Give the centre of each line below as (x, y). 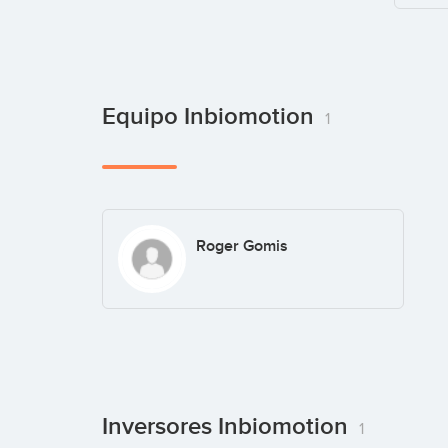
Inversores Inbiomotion (228, 426)
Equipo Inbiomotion (211, 117)
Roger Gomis (241, 246)
